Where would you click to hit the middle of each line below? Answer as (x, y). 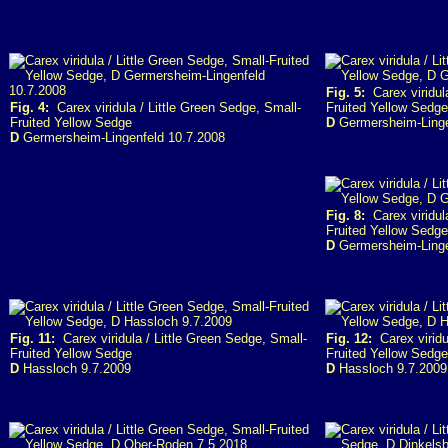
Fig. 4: (29, 107)
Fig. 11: (32, 338)
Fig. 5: (345, 92)
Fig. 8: (345, 215)
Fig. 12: (349, 338)
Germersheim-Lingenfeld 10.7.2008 (122, 137)
